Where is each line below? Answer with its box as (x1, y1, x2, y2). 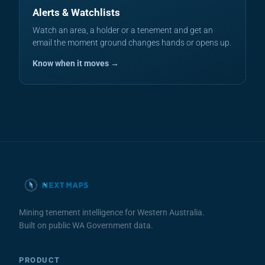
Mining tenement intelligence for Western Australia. (19, 208, 205, 217)
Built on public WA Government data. (19, 221, 153, 230)
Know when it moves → (33, 59, 119, 68)
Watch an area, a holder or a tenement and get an (33, 25, 213, 35)
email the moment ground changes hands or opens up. (33, 38, 231, 47)
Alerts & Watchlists (33, 7, 120, 18)
